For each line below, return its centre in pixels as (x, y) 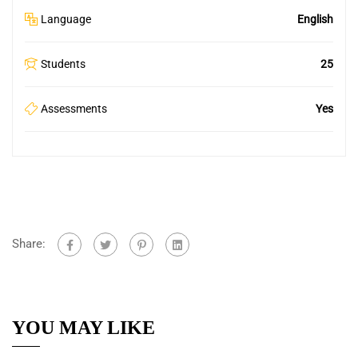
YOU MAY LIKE (84, 327)
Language (66, 19)
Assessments (74, 108)
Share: (29, 243)
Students (63, 64)
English (315, 19)
